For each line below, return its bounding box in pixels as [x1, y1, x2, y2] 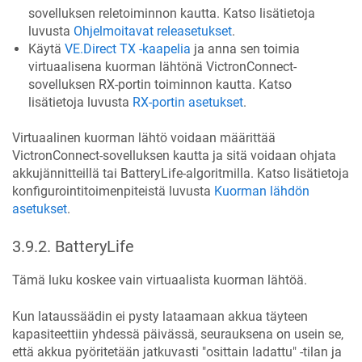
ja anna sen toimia [191, 40, 300, 57]
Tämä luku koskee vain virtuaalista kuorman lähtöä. [12, 272, 307, 288]
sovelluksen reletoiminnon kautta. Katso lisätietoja [28, 5, 315, 21]
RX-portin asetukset [133, 94, 243, 110]
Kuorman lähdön [214, 183, 309, 200]
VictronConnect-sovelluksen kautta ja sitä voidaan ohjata [12, 148, 336, 164]
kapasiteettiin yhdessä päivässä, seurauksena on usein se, [12, 326, 343, 342]
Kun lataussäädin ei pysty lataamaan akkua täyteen [12, 308, 308, 324]
